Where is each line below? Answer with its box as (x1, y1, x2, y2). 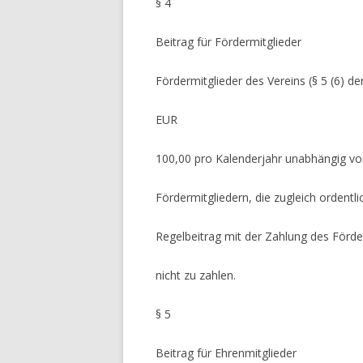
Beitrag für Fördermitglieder (156, 33, 301, 49)
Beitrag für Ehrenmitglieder (156, 344, 297, 361)
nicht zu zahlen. (156, 267, 236, 283)
